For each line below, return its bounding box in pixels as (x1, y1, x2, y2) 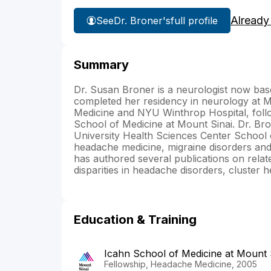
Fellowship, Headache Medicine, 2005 (104, 259, 257, 270)
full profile (171, 14, 218, 27)
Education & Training (74, 212, 197, 227)
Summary (74, 57, 129, 73)
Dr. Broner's (114, 14, 171, 27)
